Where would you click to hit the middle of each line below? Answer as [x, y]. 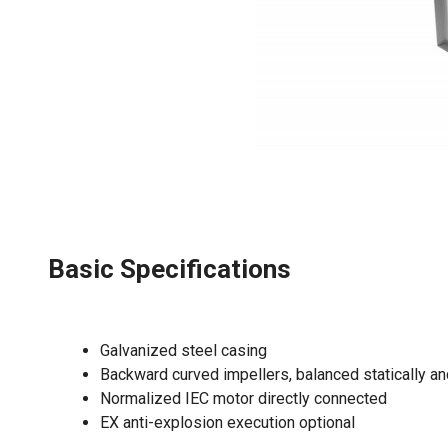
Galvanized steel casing [183, 350]
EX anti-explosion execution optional [227, 422]
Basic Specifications [169, 269]
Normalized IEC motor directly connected [243, 398]
